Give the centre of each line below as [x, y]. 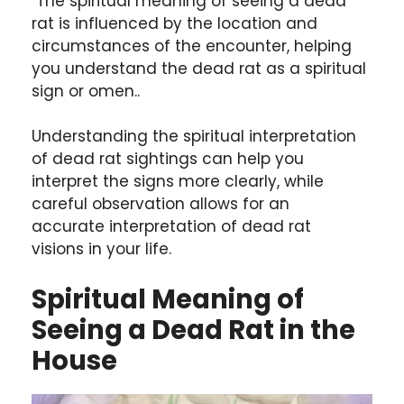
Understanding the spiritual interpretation [194, 137]
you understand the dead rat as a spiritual [199, 68]
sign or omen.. [86, 91]
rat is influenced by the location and [174, 23]
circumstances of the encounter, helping [192, 46]
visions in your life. [101, 249]
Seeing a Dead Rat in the [193, 330]
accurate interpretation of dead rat [171, 227]
